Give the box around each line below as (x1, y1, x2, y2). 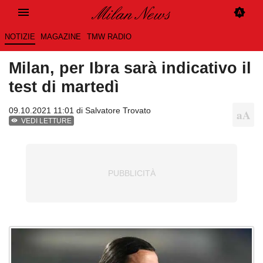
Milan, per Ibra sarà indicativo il (9, 59, 251, 77)
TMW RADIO (86, 32, 131, 42)
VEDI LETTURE (21, 117, 72, 126)
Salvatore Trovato (85, 106, 151, 116)
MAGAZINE (41, 32, 82, 42)
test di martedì (9, 77, 119, 96)
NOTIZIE (4, 32, 35, 42)
